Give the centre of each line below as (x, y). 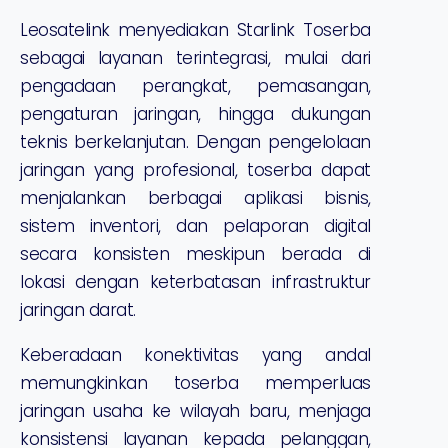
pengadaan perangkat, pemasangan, (195, 86)
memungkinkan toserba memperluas (195, 383)
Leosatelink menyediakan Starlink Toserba (195, 30)
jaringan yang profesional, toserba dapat (195, 170)
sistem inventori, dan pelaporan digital (195, 226)
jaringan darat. (78, 310)
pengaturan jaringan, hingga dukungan (195, 114)
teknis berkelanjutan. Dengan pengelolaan (195, 142)
